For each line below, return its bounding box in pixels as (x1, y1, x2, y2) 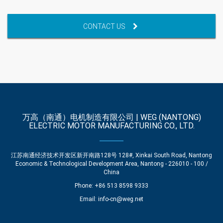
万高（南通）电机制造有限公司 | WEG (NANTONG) (22, 112, 201, 122)
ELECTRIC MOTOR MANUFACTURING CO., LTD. (28, 120, 195, 130)
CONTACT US (83, 22, 125, 30)
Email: (80, 195, 98, 203)
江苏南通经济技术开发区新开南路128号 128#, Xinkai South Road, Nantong (11, 151, 212, 159)
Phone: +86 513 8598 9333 (75, 182, 148, 189)
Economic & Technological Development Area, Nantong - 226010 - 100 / (15, 160, 208, 167)
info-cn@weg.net (98, 195, 143, 203)
